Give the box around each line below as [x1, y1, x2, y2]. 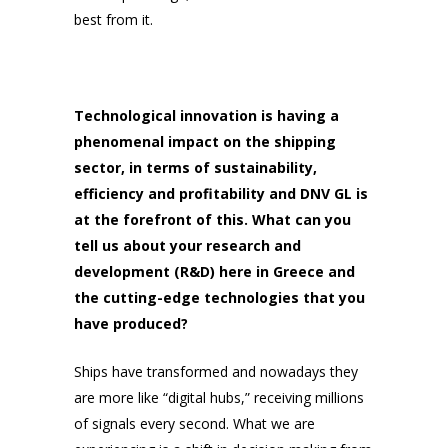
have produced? [74, 314, 188, 334]
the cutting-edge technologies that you [74, 288, 365, 308]
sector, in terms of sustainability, [74, 158, 317, 178]
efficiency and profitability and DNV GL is [74, 184, 368, 204]
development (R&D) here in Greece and [74, 262, 355, 282]
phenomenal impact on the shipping [74, 132, 336, 152]
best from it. [74, 10, 153, 30]
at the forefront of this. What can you [74, 210, 351, 230]
